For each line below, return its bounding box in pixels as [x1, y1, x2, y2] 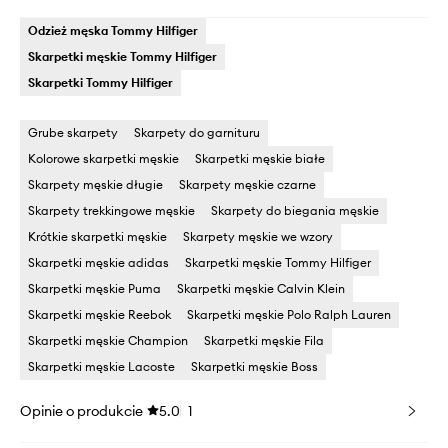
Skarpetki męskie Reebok [28, 306, 171, 322]
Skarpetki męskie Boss [191, 358, 318, 374]
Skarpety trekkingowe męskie [28, 202, 195, 218]
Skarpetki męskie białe [195, 150, 325, 166]
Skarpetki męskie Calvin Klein [177, 280, 345, 296]
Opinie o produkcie [20, 401, 143, 420]
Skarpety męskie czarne [179, 176, 316, 192]
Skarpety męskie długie [28, 176, 163, 192]
